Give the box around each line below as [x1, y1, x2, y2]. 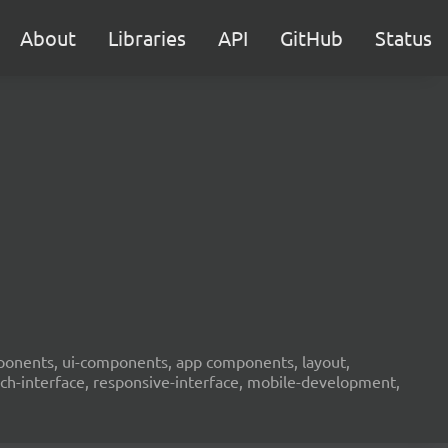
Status [375, 25, 432, 50]
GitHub [280, 25, 343, 50]
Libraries [108, 25, 186, 50]
